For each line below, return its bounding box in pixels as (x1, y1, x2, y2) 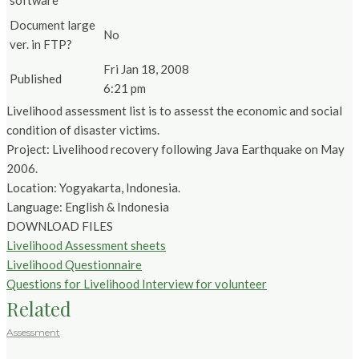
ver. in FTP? (10, 37, 72, 52)
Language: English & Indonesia (6, 200, 169, 215)
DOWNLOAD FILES (6, 219, 113, 234)
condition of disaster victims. (6, 123, 159, 138)
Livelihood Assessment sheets (6, 238, 166, 253)
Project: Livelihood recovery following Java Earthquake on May (6, 142, 345, 157)
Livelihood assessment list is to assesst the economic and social (6, 103, 342, 119)
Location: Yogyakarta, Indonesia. (6, 180, 180, 196)
